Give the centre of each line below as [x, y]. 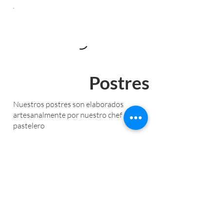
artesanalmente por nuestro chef [67, 115]
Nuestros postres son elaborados [68, 104]
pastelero [29, 126]
